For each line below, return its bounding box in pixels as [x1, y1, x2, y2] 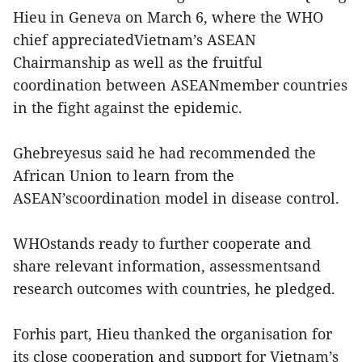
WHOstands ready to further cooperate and [13, 234, 311, 253]
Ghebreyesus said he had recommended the [13, 143, 316, 162]
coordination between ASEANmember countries [13, 75, 347, 95]
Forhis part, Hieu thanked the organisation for [13, 324, 332, 343]
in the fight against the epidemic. [13, 98, 242, 117]
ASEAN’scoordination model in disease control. [13, 188, 339, 208]
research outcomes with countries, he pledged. [13, 279, 335, 298]
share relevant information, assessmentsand [13, 256, 321, 276]
